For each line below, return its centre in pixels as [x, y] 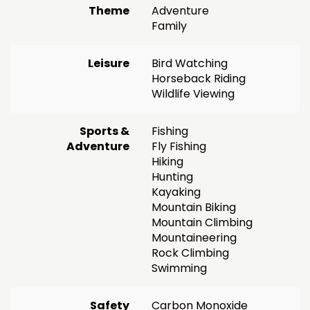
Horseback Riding [199, 78]
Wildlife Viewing [193, 93]
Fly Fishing [179, 146]
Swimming [179, 268]
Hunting [172, 176]
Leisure [109, 63]
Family [169, 26]
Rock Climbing [190, 253]
